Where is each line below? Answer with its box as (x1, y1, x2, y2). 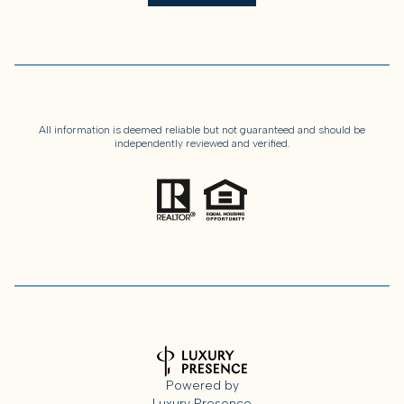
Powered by (165, 378, 239, 394)
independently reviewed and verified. (114, 137, 290, 151)
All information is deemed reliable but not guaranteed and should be (39, 124, 365, 137)
